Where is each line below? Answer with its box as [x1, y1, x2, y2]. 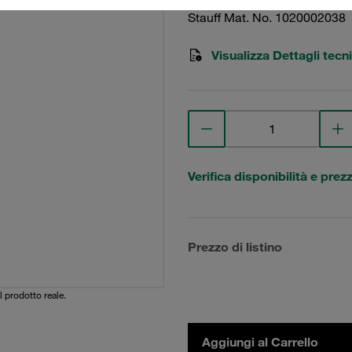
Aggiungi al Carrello [202, 334, 318, 350]
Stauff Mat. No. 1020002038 [188, 9, 346, 25]
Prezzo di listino [188, 239, 282, 255]
